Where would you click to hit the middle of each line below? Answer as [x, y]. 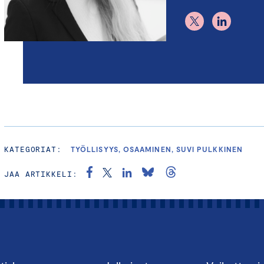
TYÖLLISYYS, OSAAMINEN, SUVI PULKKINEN [157, 149]
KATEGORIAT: [33, 149]
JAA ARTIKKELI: [41, 174]
